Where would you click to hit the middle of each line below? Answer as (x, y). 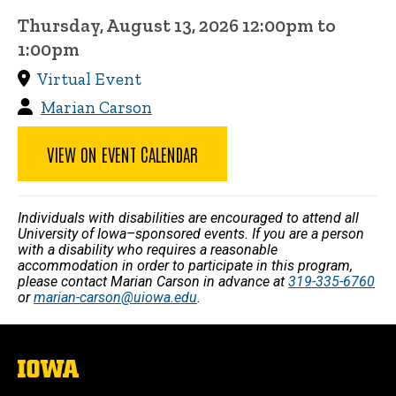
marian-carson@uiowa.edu (115, 297)
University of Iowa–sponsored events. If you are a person (191, 234)
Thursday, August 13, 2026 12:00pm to (177, 25)
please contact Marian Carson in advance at (153, 282)
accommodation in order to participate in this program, (185, 266)
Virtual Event (90, 79)
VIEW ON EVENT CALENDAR (122, 154)
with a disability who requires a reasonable (148, 250)
